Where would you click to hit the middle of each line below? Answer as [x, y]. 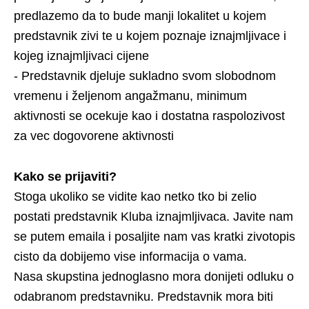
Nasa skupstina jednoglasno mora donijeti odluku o [154, 277]
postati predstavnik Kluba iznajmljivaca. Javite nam [153, 217]
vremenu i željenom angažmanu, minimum [130, 96]
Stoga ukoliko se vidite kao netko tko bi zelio [135, 197]
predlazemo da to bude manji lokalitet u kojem [140, 16]
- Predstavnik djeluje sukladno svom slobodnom [145, 76]
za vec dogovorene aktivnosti [94, 136]
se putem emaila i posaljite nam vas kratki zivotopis [154, 237]
